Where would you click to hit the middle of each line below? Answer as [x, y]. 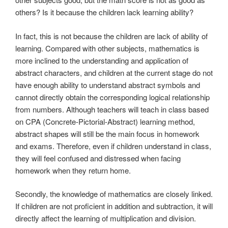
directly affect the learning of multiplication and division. [106, 218]
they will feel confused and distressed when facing [98, 158]
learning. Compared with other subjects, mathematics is [107, 48]
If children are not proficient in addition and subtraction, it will [114, 206]
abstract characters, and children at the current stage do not [114, 72]
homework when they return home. [73, 170]
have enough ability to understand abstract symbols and [108, 84]
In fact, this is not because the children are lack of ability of [111, 36]
